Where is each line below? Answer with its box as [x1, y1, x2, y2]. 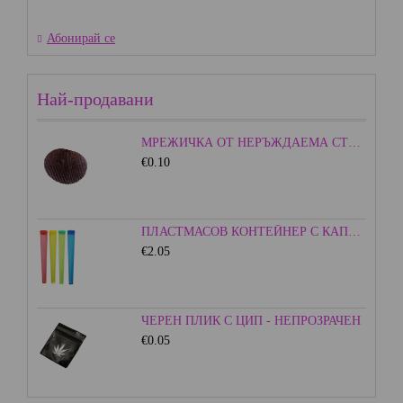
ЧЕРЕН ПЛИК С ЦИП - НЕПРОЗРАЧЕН [140, 314, 361, 328]
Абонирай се [47, 31, 115, 46]
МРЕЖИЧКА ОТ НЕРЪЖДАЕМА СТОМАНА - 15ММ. [347, 136, 361, 150]
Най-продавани [37, 89, 154, 110]
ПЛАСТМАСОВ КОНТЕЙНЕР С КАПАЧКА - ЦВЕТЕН [347, 225, 361, 239]
